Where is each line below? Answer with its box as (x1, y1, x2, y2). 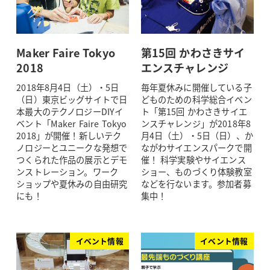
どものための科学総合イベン (140, 93, 252, 106)
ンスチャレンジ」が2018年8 (140, 118, 251, 130)
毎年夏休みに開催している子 (140, 81, 252, 94)
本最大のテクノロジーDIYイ (16, 105, 124, 118)
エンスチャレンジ (140, 60, 228, 76)
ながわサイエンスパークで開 (140, 142, 252, 154)
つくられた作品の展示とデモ (16, 154, 128, 166)
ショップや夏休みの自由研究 (16, 178, 128, 190)
